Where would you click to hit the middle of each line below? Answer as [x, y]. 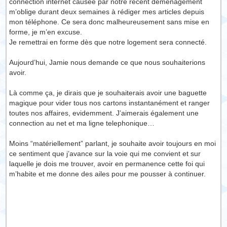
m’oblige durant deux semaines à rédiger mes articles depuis [107, 12]
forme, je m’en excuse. [46, 32]
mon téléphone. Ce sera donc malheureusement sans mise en [109, 22]
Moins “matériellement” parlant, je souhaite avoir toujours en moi [113, 143]
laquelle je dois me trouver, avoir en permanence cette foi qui [107, 164]
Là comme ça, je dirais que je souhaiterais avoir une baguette [108, 93]
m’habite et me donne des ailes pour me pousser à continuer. [108, 174]
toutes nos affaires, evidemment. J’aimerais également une [104, 113]
